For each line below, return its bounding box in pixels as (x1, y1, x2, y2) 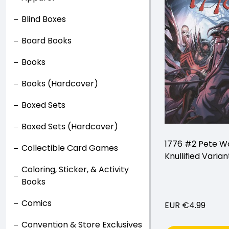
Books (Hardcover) (21, 78, 98, 89)
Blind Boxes (21, 13, 66, 25)
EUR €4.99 (165, 199, 205, 211)
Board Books (21, 35, 72, 47)
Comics (21, 197, 52, 209)
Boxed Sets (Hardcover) (21, 121, 118, 132)
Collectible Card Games (21, 142, 118, 154)
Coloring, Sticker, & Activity (21, 164, 129, 175)
